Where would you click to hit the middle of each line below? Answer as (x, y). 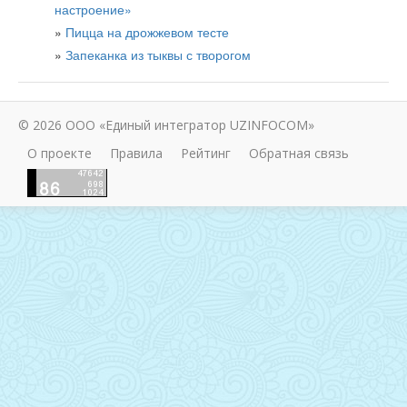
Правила (136, 153)
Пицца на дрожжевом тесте (147, 31)
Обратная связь (299, 153)
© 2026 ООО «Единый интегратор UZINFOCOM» (166, 124)
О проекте (60, 153)
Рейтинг (206, 153)
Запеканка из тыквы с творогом (158, 54)
